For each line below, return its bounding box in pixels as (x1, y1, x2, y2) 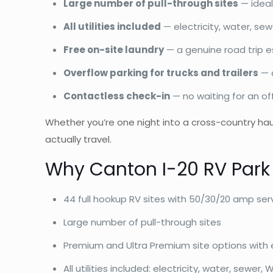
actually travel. (45, 132, 112, 146)
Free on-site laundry (63, 43, 165, 56)
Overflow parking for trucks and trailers (63, 66, 259, 79)
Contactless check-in (63, 89, 171, 102)
